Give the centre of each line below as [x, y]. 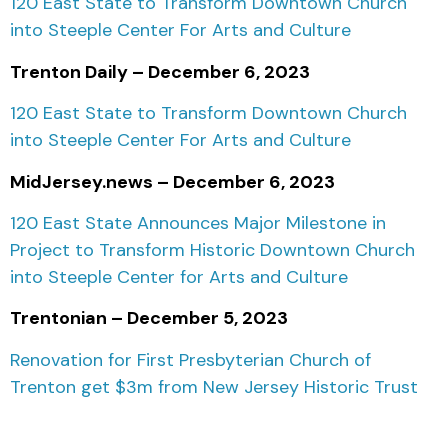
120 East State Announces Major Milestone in [198, 222]
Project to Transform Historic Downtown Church [212, 249]
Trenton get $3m [81, 386]
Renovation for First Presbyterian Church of [190, 359]
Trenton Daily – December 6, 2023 [160, 71]
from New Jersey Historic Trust [285, 386]
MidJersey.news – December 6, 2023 [172, 181]
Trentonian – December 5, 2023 [149, 318]
